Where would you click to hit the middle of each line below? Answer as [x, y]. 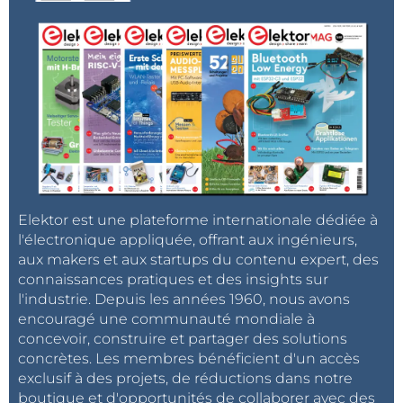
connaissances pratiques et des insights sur [173, 280]
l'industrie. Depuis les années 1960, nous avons [184, 300]
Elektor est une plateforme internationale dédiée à [198, 220]
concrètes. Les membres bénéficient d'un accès [189, 359]
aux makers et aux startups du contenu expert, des [198, 260]
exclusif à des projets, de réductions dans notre [185, 379]
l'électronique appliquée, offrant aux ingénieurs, [188, 240]
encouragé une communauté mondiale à [166, 319]
